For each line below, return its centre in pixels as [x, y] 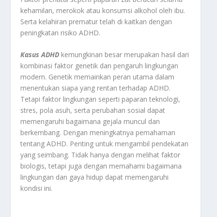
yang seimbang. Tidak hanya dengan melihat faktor [101, 155]
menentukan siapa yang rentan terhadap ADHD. [96, 88]
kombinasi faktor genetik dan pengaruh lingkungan [100, 66]
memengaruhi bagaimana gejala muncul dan [90, 122]
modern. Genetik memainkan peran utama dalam [98, 77]
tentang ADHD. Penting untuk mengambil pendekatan [105, 144]
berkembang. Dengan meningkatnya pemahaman [98, 133]
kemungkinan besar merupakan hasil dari [124, 55]
